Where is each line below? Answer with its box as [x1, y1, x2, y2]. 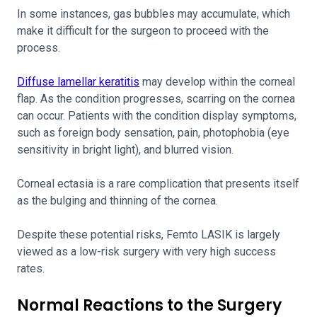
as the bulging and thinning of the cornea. [17, 194, 218, 207]
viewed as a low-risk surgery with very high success [17, 245, 276, 258]
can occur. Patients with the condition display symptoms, [17, 109, 296, 122]
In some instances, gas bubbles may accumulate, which [17, 7, 290, 21]
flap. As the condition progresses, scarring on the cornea [17, 92, 295, 105]
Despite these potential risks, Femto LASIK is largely [17, 228, 280, 241]
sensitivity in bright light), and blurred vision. [17, 143, 234, 156]
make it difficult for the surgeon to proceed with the [17, 24, 269, 38]
